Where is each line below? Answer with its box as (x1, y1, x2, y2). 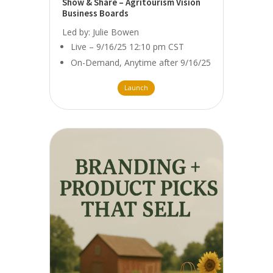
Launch (124, 83, 149, 93)
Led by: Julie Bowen (62, 26, 139, 38)
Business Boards (62, 7, 129, 19)
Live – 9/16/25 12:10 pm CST (70, 40, 184, 52)
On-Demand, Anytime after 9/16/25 (70, 56, 211, 68)
